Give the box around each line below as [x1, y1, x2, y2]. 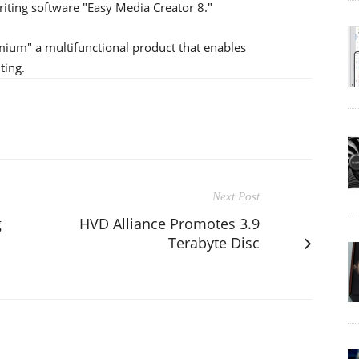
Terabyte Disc [168, 232, 260, 252]
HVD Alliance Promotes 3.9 [79, 213, 260, 233]
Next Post [212, 189, 260, 203]
